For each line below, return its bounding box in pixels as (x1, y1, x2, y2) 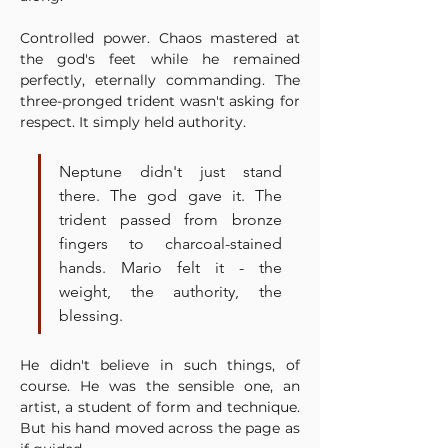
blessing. (59, 306, 123, 325)
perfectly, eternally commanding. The (20, 71, 300, 89)
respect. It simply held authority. (20, 113, 246, 131)
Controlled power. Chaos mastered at (20, 29, 300, 47)
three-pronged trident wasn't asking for (20, 92, 300, 110)
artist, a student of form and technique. (20, 398, 300, 416)
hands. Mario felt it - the (59, 258, 282, 277)
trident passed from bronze (59, 210, 282, 229)
